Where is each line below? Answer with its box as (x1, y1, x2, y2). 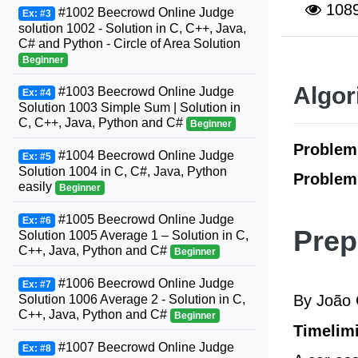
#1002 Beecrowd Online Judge (54, 6, 234, 19)
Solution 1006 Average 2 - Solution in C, (18, 292, 245, 306)
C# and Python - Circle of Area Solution (18, 37, 241, 50)
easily (18, 180, 55, 193)
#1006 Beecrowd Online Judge (54, 276, 234, 290)
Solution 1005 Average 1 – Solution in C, (18, 229, 249, 242)
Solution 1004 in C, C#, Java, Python (18, 165, 227, 178)
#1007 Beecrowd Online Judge (54, 340, 234, 354)
